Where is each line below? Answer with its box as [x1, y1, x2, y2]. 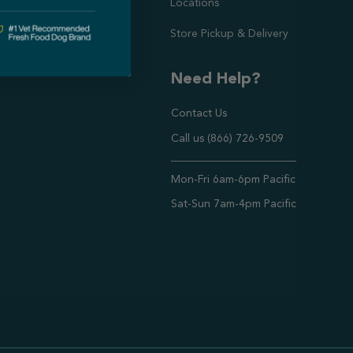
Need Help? [170, 72, 261, 87]
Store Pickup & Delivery [169, 28, 288, 39]
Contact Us [170, 108, 227, 119]
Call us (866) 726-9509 [170, 133, 284, 144]
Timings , [169, 166, 216, 177]
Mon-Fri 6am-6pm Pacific [170, 174, 295, 185]
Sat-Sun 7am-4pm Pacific [170, 199, 296, 210]
